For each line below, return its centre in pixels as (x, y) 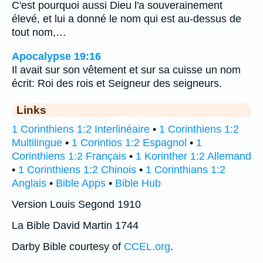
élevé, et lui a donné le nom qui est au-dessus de (127, 19)
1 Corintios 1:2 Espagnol (129, 142)
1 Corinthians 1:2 (186, 169)
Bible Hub (138, 183)
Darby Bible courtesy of (68, 246)
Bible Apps (81, 183)
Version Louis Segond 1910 (76, 204)
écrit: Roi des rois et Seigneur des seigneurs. (117, 83)
